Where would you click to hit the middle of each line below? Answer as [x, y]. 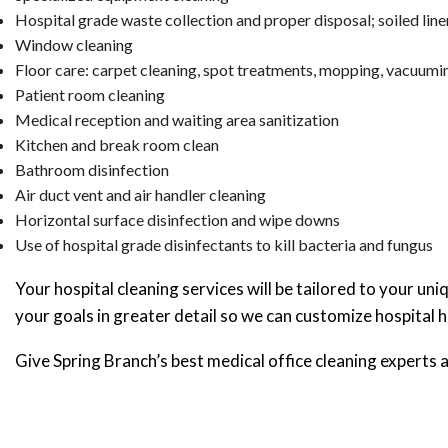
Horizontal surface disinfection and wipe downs [177, 219]
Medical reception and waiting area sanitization [177, 119]
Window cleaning [74, 44]
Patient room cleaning [90, 94]
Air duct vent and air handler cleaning [140, 194]
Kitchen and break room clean [117, 144]
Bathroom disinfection [92, 169]
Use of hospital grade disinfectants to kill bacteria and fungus [224, 244]
